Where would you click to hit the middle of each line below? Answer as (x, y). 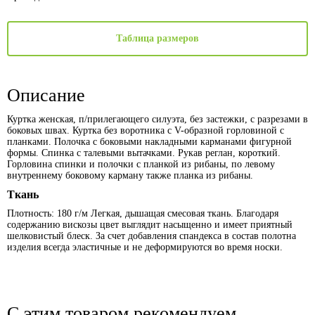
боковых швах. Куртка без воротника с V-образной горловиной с (146, 130)
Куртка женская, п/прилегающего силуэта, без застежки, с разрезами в (157, 119)
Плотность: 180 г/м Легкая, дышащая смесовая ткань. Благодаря (143, 213)
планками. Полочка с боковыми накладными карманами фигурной (149, 142)
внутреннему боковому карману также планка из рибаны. (130, 175)
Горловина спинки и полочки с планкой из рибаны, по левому (141, 164)
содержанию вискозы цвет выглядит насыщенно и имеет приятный (150, 225)
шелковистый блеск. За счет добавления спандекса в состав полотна (152, 236)
